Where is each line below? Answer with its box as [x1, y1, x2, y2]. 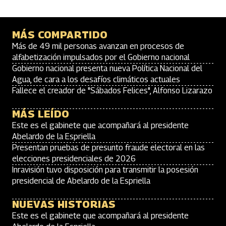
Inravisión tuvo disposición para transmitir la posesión [12, 165, 198, 175]
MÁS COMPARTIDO [12, 29, 108, 41]
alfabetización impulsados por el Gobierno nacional [12, 52, 190, 62]
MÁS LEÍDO [12, 108, 70, 120]
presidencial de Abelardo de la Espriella [12, 176, 150, 186]
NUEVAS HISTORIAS [12, 198, 116, 210]
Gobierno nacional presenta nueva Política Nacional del [12, 64, 202, 73]
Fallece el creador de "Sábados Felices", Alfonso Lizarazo [12, 86, 212, 95]
